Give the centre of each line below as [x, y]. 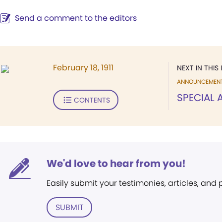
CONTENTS [92, 100]
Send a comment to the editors [76, 18]
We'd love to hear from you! [116, 164]
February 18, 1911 [83, 68]
